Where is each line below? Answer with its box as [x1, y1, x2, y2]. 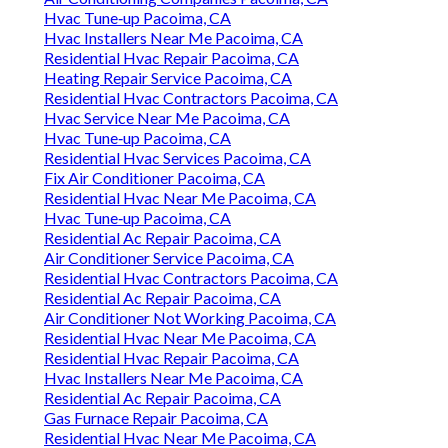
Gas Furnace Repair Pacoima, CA [44, 408, 268, 428]
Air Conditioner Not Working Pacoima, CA [44, 308, 336, 328]
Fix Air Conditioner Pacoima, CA [44, 168, 265, 188]
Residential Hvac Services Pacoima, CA [44, 148, 311, 168]
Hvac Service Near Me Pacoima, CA [44, 108, 290, 128]
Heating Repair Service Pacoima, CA [44, 68, 292, 88]
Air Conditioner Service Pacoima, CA [44, 248, 294, 268]
